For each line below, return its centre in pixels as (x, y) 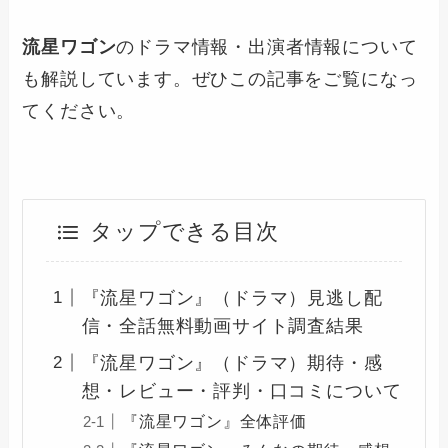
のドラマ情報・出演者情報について (267, 46)
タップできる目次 (184, 232)
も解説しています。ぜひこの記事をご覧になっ (220, 78)
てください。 (79, 110)
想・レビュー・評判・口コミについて (241, 390)
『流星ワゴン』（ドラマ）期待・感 (232, 362)
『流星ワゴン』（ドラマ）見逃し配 (232, 297)
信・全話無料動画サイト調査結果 (222, 325)
